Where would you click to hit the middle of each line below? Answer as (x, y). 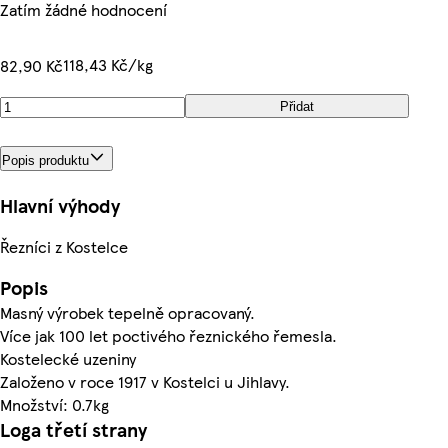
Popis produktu (45, 160)
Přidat (297, 106)
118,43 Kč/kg (108, 64)
